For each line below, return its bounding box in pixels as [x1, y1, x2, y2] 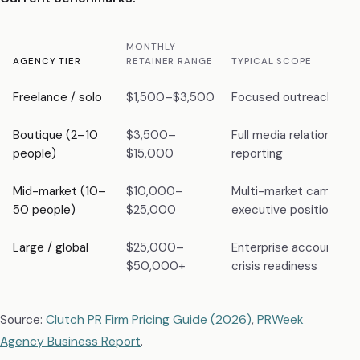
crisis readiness [231, 257, 317, 274]
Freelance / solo [13, 88, 102, 105]
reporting [231, 145, 283, 162]
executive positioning [231, 201, 351, 218]
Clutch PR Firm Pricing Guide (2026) [46, 311, 252, 329]
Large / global [13, 239, 88, 256]
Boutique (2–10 [13, 126, 98, 143]
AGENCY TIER [13, 55, 82, 67]
